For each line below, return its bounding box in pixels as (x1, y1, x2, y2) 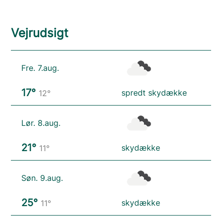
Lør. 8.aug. (21, 117, 61, 128)
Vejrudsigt (11, 25, 69, 40)
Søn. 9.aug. (21, 172, 63, 183)
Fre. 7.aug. (21, 62, 59, 73)
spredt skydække (121, 87, 187, 98)
